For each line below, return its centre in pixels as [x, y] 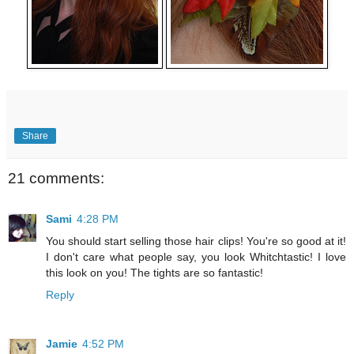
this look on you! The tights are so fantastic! [154, 273]
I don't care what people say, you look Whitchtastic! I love [196, 257]
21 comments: [56, 178]
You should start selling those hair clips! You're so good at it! [196, 241]
